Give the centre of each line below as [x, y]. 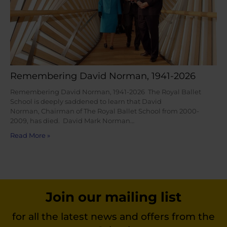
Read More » [30, 136]
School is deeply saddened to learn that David [86, 102]
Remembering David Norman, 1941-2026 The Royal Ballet [106, 92]
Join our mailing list [113, 197]
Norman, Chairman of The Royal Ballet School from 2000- [105, 111]
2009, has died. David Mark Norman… [72, 121]
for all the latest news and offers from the [113, 217]
